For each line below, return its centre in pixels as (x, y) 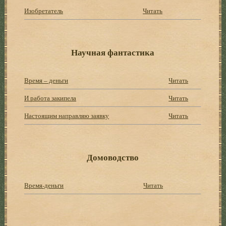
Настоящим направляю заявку (67, 115)
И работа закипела (50, 98)
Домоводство (113, 157)
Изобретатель (44, 10)
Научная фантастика (113, 52)
